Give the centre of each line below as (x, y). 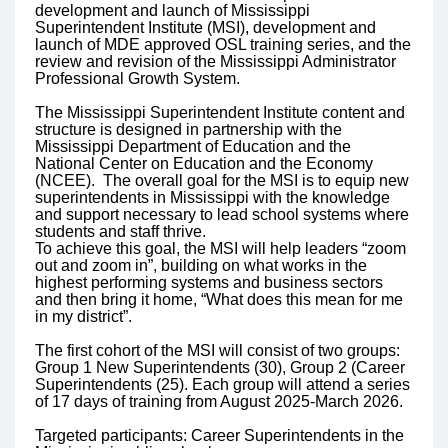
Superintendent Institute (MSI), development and (205, 27)
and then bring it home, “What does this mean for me (219, 299)
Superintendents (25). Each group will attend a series (222, 384)
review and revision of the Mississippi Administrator (215, 61)
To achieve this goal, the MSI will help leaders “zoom (220, 248)
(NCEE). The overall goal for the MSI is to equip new (222, 180)
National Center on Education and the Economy (204, 163)
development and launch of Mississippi (172, 10)
